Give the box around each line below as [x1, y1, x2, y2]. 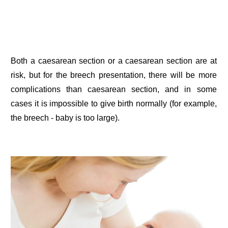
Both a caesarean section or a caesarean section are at [11, 56, 217, 66]
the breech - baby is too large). [11, 113, 120, 123]
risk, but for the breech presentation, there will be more [11, 71, 217, 80]
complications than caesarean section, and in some [11, 85, 217, 94]
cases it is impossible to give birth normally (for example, [11, 99, 217, 108]
